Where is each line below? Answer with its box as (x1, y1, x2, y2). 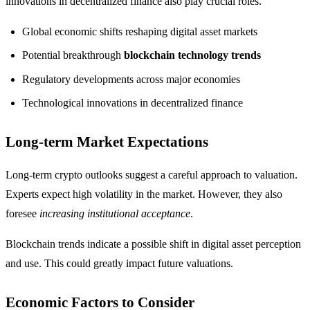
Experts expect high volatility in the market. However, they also (6, 188, 282, 200)
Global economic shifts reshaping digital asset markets (22, 25, 257, 37)
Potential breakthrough (22, 49, 124, 62)
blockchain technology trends (124, 49, 261, 62)
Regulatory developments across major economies (22, 73, 240, 85)
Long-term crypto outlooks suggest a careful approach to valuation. (6, 168, 298, 181)
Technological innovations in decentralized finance (22, 96, 243, 109)
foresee (6, 207, 39, 219)
